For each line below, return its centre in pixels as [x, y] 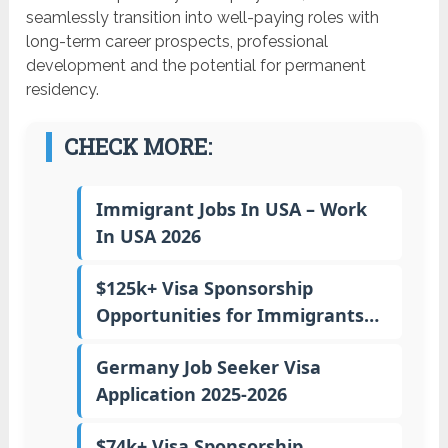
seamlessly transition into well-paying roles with [203, 18]
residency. [63, 90]
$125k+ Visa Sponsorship [204, 288]
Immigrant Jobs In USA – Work [231, 209]
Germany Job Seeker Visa [208, 367]
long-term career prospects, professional [177, 42]
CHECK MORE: [138, 147]
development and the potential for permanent [196, 66]
